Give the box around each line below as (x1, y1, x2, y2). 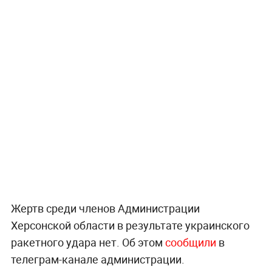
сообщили (165, 235, 216, 250)
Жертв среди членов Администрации (10, 201, 200, 216)
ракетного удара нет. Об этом (10, 235, 165, 250)
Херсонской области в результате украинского (10, 218, 250, 233)
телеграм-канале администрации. (10, 252, 185, 267)
